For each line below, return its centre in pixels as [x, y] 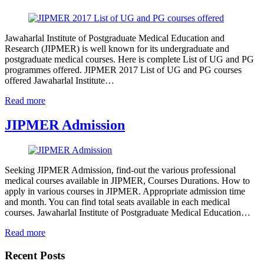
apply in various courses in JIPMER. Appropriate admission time [125, 192]
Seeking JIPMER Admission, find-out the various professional [120, 170]
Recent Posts [35, 256]
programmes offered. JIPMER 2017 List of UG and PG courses [123, 70]
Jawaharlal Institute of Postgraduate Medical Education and [115, 38]
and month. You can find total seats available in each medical [117, 202]
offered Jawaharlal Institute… [60, 80]
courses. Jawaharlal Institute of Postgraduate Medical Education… [128, 213]
